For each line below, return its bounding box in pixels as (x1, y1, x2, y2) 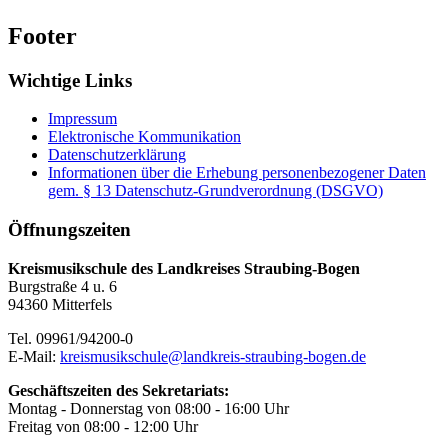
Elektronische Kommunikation (48, 128, 241, 146)
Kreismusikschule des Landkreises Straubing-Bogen (8, 259, 360, 277)
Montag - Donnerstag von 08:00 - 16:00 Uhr (8, 399, 289, 417)
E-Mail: (8, 347, 60, 365)
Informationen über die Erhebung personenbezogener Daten (48, 164, 426, 182)
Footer (8, 22, 77, 49)
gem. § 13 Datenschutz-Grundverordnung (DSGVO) (48, 182, 383, 200)
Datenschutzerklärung (48, 146, 186, 164)
